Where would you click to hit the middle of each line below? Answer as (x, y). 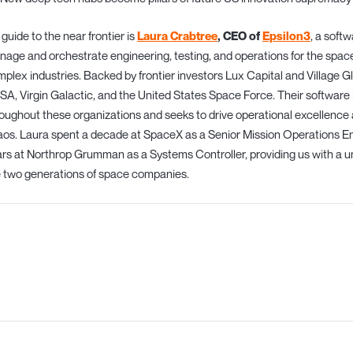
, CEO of (240, 35)
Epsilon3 (286, 35)
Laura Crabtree (177, 35)
